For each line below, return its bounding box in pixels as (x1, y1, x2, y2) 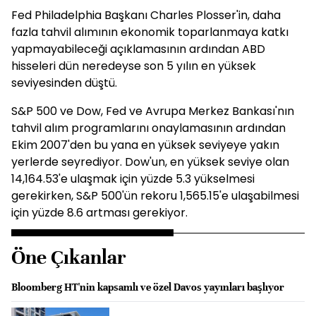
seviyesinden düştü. (11, 75, 117, 91)
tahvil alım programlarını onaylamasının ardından (11, 120, 286, 136)
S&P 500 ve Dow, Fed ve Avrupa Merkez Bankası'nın (11, 103, 294, 119)
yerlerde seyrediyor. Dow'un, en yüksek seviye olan (11, 154, 289, 170)
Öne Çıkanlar (11, 245, 126, 269)
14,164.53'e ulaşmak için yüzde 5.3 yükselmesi (11, 171, 255, 187)
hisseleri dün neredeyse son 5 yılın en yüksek (11, 58, 256, 74)
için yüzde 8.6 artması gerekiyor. (11, 205, 188, 221)
